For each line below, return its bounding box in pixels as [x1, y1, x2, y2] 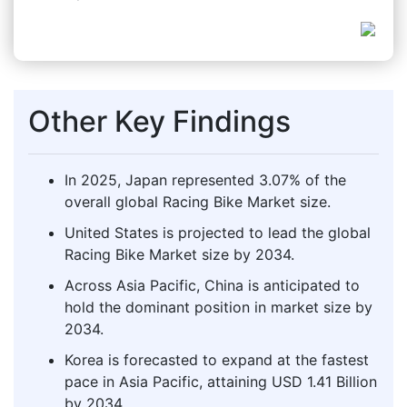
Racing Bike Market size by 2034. [65, 244, 294, 263]
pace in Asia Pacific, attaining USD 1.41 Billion [65, 372, 377, 391]
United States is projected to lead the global [65, 223, 371, 242]
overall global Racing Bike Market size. [65, 192, 331, 211]
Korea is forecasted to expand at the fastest [65, 350, 369, 369]
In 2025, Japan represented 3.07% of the [65, 170, 346, 189]
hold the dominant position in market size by [65, 297, 372, 316]
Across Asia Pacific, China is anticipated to [65, 275, 360, 294]
